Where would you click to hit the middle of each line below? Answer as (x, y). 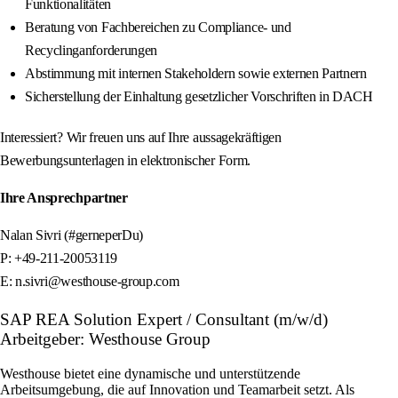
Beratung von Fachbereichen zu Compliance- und (158, 28)
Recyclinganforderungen (91, 51)
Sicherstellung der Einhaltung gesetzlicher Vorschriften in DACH (199, 97)
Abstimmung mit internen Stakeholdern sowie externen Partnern (196, 74)
